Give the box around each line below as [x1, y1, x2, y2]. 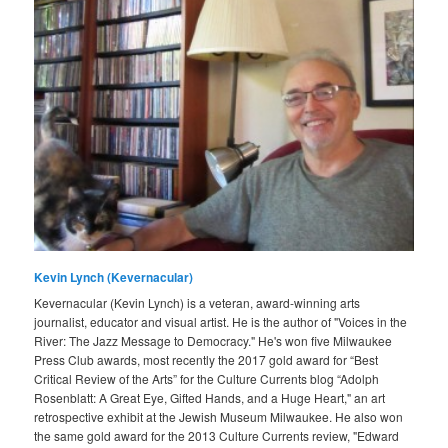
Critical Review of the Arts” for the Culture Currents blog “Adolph [34, 369, 380, 387]
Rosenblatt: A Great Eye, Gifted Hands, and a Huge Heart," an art [34, 388, 386, 406]
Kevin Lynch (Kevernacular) [34, 267, 194, 286]
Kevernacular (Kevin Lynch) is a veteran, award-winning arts [34, 293, 361, 311]
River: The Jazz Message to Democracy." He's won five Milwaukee [34, 331, 393, 349]
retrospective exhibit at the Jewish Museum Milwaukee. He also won [34, 407, 404, 425]
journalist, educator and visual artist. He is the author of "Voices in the [34, 312, 408, 330]
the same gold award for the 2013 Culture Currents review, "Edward [34, 426, 400, 444]
